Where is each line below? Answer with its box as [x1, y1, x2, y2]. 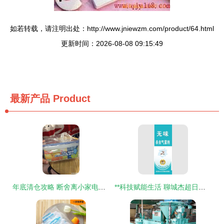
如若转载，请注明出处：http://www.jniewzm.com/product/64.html [10, 24, 214, 32]
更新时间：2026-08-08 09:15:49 [61, 39, 163, 47]
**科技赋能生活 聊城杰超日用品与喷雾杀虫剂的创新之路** [198, 183, 205, 191]
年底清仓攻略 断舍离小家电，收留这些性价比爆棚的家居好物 [98, 183, 105, 191]
